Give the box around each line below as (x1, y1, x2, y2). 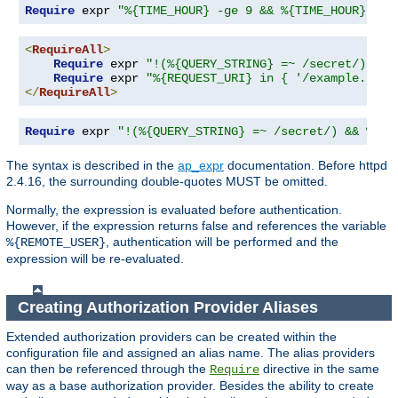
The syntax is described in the (6, 158, 178, 173)
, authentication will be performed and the (106, 235, 338, 250)
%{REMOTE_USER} (6, 235, 106, 251)
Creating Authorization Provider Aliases (17, 298, 322, 317)
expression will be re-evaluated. (6, 251, 184, 267)
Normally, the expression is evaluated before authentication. (6, 203, 342, 218)
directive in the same (259, 361, 379, 376)
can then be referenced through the (6, 361, 210, 376)
